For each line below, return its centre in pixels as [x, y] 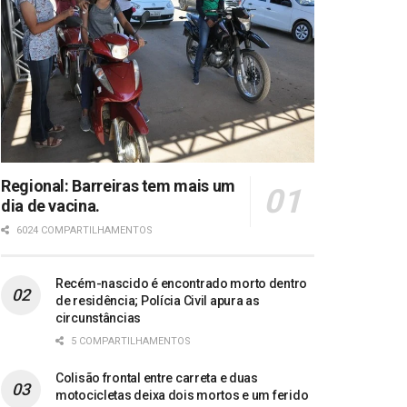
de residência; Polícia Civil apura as [158, 301]
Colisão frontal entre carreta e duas [157, 378]
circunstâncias [99, 318]
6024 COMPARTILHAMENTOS [83, 231]
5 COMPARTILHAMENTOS [129, 342]
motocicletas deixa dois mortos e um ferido [182, 396]
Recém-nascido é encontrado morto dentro [182, 284]
